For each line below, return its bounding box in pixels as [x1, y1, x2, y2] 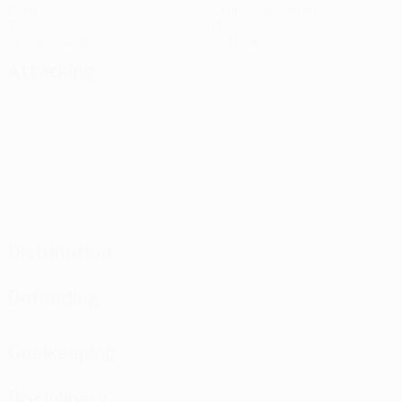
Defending [7, 285, 100, 309]
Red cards [212, 31, 276, 50]
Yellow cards [7, 31, 88, 50]
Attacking [7, 59, 95, 83]
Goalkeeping [7, 341, 117, 364]
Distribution [7, 240, 112, 264]
